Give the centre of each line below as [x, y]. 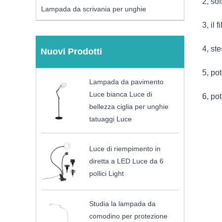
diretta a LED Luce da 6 [127, 161]
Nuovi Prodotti [71, 52]
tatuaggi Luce [111, 119]
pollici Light [107, 174]
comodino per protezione [129, 216]
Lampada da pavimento [127, 82]
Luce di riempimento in [125, 149]
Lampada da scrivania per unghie [94, 9]
